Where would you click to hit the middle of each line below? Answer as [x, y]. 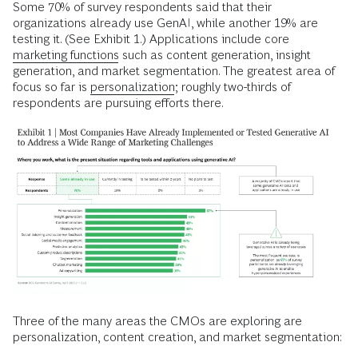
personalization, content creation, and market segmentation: [177, 336]
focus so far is [52, 87]
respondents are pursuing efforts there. [118, 103]
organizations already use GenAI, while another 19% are [165, 23]
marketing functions [66, 55]
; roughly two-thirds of [233, 87]
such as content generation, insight [215, 55]
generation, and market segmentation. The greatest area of [174, 71]
